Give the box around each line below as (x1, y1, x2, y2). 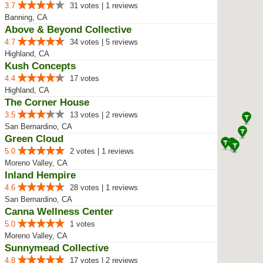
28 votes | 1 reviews (70, 183, 138, 192)
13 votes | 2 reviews (70, 110, 138, 119)
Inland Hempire (5, 170, 76, 181)
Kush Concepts (5, 60, 76, 72)
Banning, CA (5, 13, 48, 22)
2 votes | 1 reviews (70, 147, 134, 156)
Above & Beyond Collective (5, 24, 131, 35)
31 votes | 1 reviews (70, 1, 138, 10)
